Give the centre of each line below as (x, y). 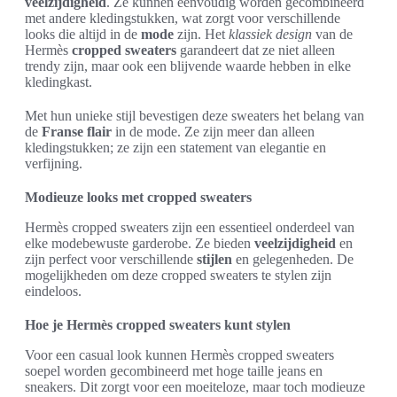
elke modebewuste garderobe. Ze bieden (140, 243)
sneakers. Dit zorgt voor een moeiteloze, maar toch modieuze (195, 386)
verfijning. (54, 163)
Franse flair (77, 131)
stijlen (214, 259)
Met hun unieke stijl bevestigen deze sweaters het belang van (195, 115)
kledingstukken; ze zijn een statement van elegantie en (175, 147)
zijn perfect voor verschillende (111, 259)
